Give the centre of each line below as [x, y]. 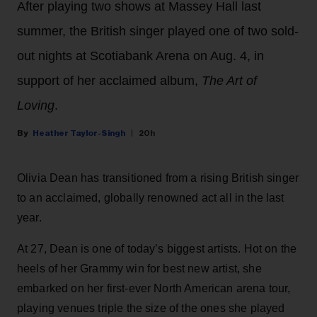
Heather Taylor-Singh [79, 133]
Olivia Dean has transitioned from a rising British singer [158, 178]
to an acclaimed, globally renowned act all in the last [151, 198]
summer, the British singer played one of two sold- [158, 31]
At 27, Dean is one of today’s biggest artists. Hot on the [157, 249]
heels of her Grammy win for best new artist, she [139, 269]
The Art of [229, 81]
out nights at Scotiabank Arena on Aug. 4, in [140, 56]
